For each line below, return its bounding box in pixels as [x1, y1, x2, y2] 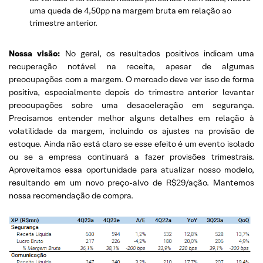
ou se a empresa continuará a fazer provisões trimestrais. [9, 151, 254, 162]
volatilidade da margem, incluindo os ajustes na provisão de [9, 125, 254, 136]
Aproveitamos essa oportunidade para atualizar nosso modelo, [9, 164, 254, 175]
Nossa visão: [9, 48, 60, 59]
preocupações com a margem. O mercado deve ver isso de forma [9, 73, 254, 85]
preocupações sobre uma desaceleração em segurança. [9, 99, 254, 110]
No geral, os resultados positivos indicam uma [60, 48, 254, 59]
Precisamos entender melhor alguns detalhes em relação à [9, 112, 254, 123]
